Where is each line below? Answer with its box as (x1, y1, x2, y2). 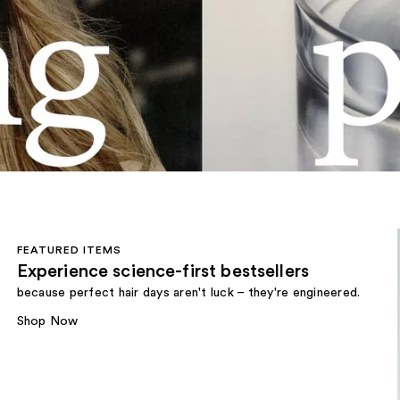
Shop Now (16, 315, 79, 329)
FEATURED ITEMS (16, 245, 121, 256)
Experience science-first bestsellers (16, 262, 310, 281)
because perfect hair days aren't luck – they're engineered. (16, 287, 361, 300)
